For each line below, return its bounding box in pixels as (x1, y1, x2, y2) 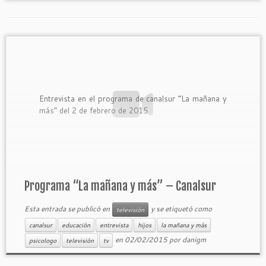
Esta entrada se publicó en (24, 203, 112, 214)
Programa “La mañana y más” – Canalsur (24, 179, 216, 194)
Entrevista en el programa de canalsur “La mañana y (39, 93, 227, 104)
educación (61, 221, 90, 229)
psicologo (28, 236, 56, 245)
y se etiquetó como (148, 203, 212, 214)
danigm (182, 234, 206, 245)
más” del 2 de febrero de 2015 (39, 104, 148, 116)
